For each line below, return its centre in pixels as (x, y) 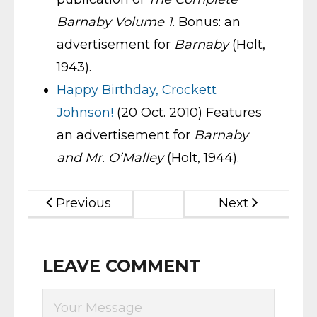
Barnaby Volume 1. (116, 22)
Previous (83, 203)
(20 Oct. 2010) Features (188, 112)
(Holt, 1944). (201, 157)
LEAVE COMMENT (122, 265)
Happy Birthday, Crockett (137, 90)
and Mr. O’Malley (110, 157)
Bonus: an (208, 22)
